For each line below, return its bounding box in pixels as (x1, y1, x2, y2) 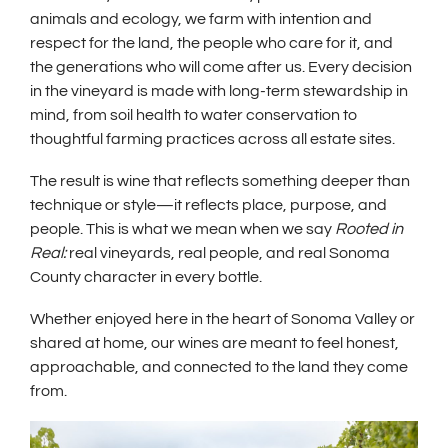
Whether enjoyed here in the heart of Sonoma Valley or (30, 310, 415, 327)
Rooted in (335, 220, 403, 237)
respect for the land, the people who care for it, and (30, 34, 393, 51)
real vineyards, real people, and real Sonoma (66, 244, 390, 261)
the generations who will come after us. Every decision (30, 58, 412, 75)
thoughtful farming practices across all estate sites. (30, 130, 395, 147)
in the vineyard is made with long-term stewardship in (30, 82, 408, 99)
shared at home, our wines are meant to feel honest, (30, 334, 399, 351)
